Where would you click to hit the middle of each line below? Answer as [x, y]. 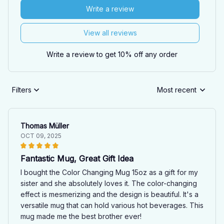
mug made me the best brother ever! [81, 216]
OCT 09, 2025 [41, 135]
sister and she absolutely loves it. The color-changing [109, 183]
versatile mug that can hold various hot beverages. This [112, 205]
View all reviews [110, 33]
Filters [22, 90]
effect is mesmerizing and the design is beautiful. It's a [109, 194]
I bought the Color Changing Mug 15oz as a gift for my [109, 172]
